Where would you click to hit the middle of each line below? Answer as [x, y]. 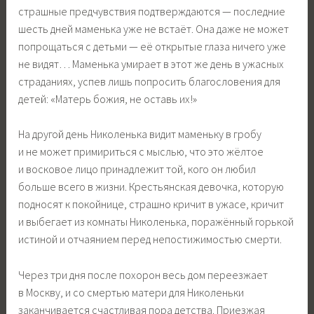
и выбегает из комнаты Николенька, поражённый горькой [156, 222]
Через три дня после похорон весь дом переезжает [143, 274]
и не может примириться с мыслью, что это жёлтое [141, 152]
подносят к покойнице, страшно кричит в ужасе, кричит [151, 204]
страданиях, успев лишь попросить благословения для [150, 81]
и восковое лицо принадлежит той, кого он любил [137, 169]
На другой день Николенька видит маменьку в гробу [140, 134]
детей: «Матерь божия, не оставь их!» [108, 98]
